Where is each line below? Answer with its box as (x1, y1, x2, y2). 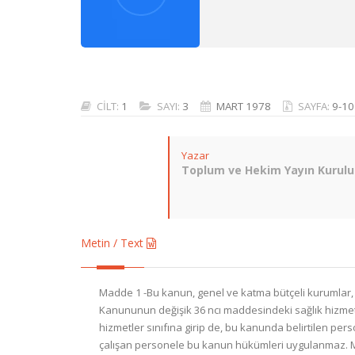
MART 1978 (216, 99, 271, 113)
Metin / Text (81, 235, 147, 250)
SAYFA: (298, 99, 332, 113)
